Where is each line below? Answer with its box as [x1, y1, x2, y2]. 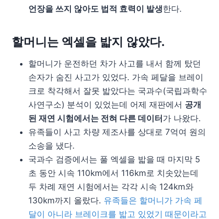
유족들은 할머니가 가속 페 [104, 195, 202, 205]
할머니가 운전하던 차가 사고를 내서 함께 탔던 [28, 58, 201, 68]
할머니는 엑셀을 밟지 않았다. [12, 34, 165, 49]
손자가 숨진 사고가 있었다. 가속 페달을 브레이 [28, 72, 203, 82]
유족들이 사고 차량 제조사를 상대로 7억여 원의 [28, 127, 206, 137]
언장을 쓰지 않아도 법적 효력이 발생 [28, 3, 163, 14]
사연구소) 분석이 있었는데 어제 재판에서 [28, 99, 185, 109]
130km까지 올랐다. [28, 195, 104, 205]
